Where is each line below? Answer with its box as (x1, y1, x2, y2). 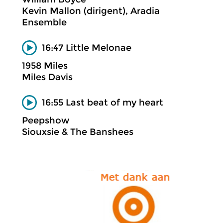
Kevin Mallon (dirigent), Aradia (22, 5, 160, 16)
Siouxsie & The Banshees (22, 126, 133, 137)
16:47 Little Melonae (42, 42, 131, 53)
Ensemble (22, 17, 67, 28)
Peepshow (22, 115, 69, 126)
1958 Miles (22, 60, 68, 71)
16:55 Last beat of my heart (42, 97, 163, 108)
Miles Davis (22, 72, 73, 83)
